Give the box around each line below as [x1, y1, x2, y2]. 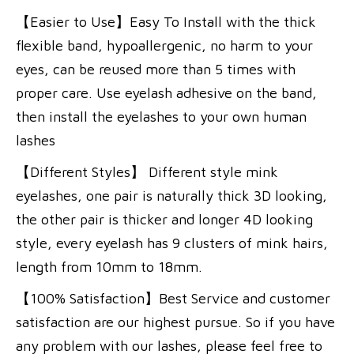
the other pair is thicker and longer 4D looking [16, 210, 313, 228]
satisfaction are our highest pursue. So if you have [16, 313, 335, 330]
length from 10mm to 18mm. [16, 258, 202, 275]
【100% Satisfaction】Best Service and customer [16, 289, 330, 307]
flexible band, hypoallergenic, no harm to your [16, 36, 313, 54]
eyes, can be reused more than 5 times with [16, 60, 296, 77]
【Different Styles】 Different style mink [16, 163, 278, 180]
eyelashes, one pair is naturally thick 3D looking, [16, 186, 327, 204]
